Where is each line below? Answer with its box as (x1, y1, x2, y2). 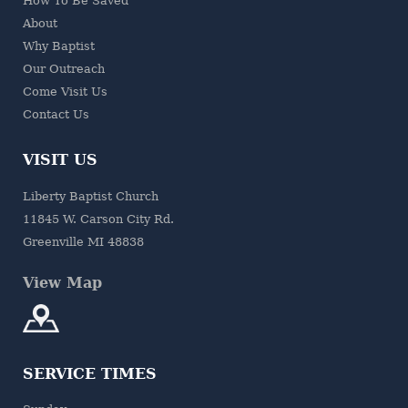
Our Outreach (22, 62, 105, 76)
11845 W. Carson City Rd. (22, 211, 174, 226)
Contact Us (22, 107, 89, 122)
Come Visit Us (22, 85, 107, 99)
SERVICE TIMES (22, 364, 157, 382)
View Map (22, 273, 102, 291)
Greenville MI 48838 (22, 234, 144, 249)
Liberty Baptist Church (22, 189, 158, 203)
